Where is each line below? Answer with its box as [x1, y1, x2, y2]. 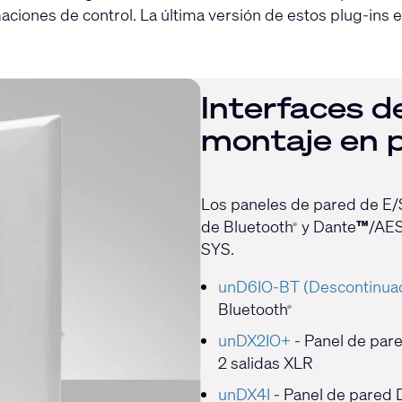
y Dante [298, 215, 356, 238]
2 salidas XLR [217, 352, 313, 374]
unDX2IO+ [217, 329, 291, 352]
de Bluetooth [201, 215, 293, 238]
